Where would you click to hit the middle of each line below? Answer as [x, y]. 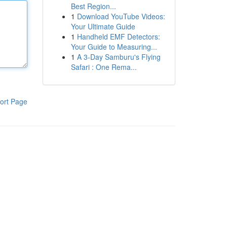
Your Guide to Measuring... [114, 47]
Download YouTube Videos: [121, 16]
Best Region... [93, 6]
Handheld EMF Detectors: [118, 36]
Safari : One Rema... [104, 67]
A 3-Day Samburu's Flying [119, 57]
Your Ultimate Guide [103, 26]
